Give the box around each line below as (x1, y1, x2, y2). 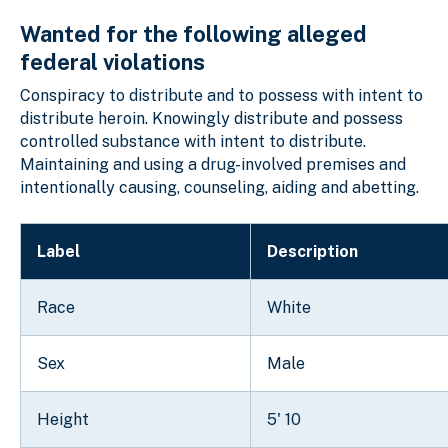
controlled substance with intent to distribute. (20, 132, 366, 152)
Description (267, 242, 358, 262)
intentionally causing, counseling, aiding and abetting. (20, 178, 419, 198)
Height (37, 410, 89, 430)
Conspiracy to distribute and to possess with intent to (20, 86, 423, 106)
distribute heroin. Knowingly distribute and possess (20, 109, 403, 129)
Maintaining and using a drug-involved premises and (20, 155, 406, 175)
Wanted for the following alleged (20, 21, 367, 48)
